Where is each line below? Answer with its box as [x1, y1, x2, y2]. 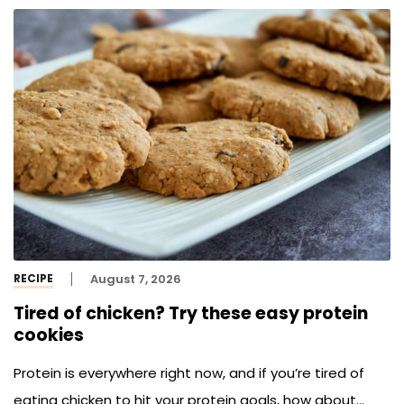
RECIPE [14, 270, 53, 286]
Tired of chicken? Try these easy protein [14, 300, 368, 326]
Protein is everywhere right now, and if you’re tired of [14, 363, 364, 383]
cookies [14, 322, 84, 347]
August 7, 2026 [90, 270, 181, 288]
